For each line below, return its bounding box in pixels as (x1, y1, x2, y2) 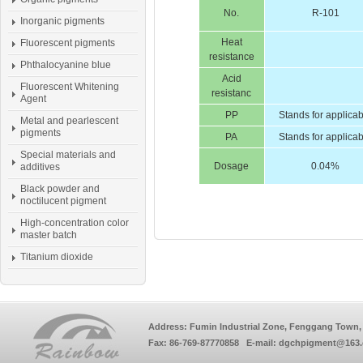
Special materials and (20, 149, 116, 160)
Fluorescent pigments (20, 37, 115, 49)
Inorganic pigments (20, 15, 105, 27)
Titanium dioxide (20, 251, 93, 263)
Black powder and (20, 183, 100, 194)
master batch (20, 229, 77, 241)
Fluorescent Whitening (20, 81, 119, 92)
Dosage (214, 160, 250, 172)
